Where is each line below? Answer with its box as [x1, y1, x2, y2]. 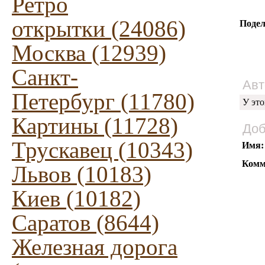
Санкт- [12, 64, 78, 90]
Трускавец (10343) [12, 137, 193, 163]
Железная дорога [12, 234, 177, 260]
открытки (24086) [12, 16, 186, 41]
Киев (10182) [12, 186, 141, 211]
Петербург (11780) [12, 89, 195, 114]
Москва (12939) [12, 40, 166, 66]
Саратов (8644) [12, 210, 159, 235]
